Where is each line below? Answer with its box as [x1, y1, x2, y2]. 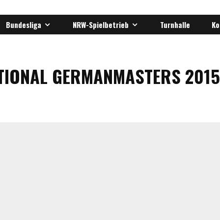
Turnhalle [160, 19, 190, 30]
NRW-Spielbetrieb [72, 19, 129, 30]
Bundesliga [5, 19, 41, 30]
